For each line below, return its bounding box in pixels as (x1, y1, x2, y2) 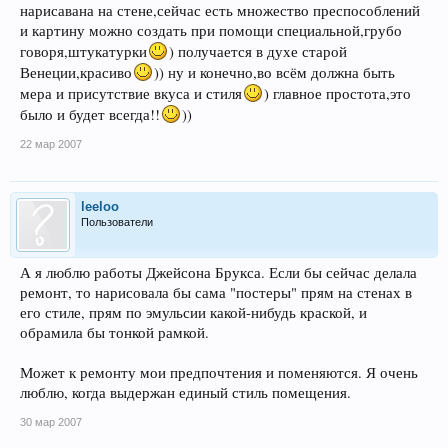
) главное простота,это (264, 84, 411, 103)
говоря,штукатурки (20, 42, 147, 61)
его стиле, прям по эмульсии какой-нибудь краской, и (20, 303, 367, 322)
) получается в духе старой (169, 42, 347, 61)
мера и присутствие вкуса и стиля (20, 84, 242, 103)
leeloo (81, 199, 119, 214)
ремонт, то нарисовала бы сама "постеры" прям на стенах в (20, 283, 412, 302)
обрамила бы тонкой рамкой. (20, 323, 209, 342)
